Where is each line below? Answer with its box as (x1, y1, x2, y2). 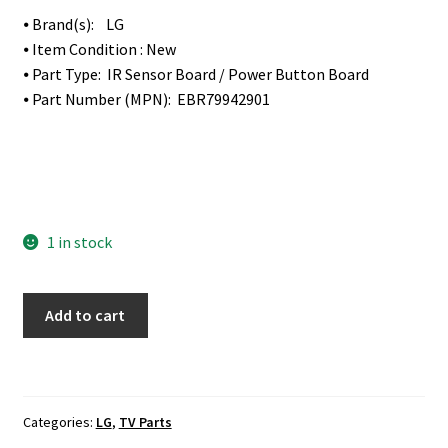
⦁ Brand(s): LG (22, 13, 124, 34)
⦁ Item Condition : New (22, 38, 176, 59)
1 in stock (47, 231, 113, 252)
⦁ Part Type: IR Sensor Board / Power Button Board (22, 63, 369, 84)
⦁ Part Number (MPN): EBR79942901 (22, 88, 270, 109)
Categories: (22, 413, 96, 432)
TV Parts (118, 413, 172, 432)
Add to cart (45, 305, 126, 326)
